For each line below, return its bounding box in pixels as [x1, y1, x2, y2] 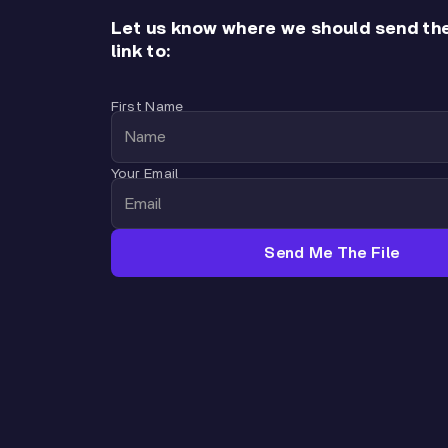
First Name [110, 99, 184, 114]
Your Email [110, 166, 179, 181]
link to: [110, 43, 171, 62]
